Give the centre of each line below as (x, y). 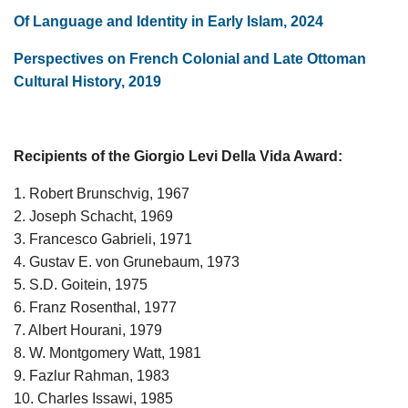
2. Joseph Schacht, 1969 (93, 217)
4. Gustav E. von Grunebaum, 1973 (127, 262)
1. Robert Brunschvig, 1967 (102, 194)
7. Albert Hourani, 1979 (88, 331)
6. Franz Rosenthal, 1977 (95, 308)
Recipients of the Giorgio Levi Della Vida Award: (178, 157)
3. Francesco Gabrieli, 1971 (103, 240)
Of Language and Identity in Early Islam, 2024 (168, 22)
